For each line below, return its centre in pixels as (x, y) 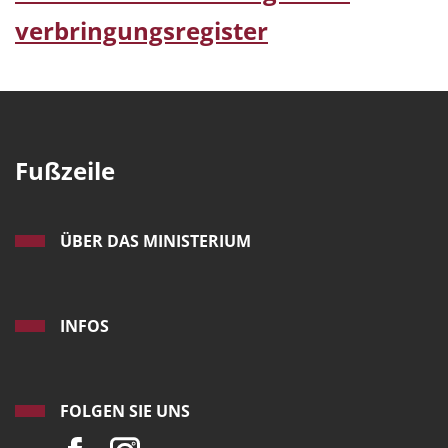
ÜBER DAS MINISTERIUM (155, 241)
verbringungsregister (141, 31)
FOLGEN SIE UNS (125, 411)
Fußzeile (65, 171)
